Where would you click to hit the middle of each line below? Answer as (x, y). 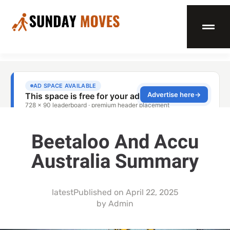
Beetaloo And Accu (115, 142)
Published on (98, 192)
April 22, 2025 (152, 192)
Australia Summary (115, 161)
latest (62, 192)
